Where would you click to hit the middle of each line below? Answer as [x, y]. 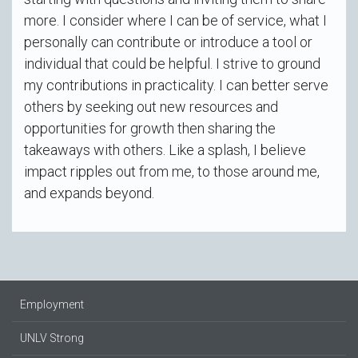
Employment [52, 304]
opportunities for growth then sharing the [150, 128]
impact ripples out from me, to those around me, [172, 171]
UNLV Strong [52, 338]
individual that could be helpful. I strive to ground [172, 63]
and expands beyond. [89, 193]
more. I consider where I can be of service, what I [175, 20]
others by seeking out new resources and [151, 106]
